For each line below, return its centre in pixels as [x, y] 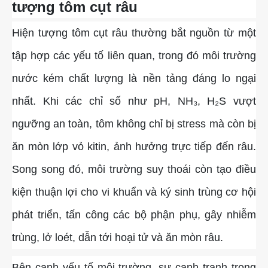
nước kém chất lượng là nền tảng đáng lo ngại [134, 79]
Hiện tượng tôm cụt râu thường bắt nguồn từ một [134, 33]
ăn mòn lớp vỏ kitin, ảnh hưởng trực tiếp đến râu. [134, 147]
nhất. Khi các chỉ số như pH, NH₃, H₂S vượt [134, 101]
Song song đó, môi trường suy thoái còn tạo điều [134, 170]
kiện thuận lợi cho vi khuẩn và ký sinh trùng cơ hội [134, 192]
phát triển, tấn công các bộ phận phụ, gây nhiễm [134, 215]
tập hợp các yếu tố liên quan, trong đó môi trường [134, 56]
